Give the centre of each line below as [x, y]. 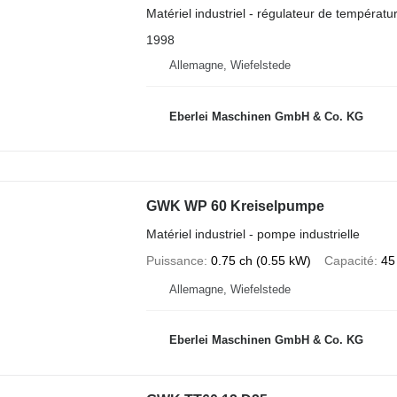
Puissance [175, 260]
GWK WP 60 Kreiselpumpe [235, 206]
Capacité [349, 260]
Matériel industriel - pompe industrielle [253, 234]
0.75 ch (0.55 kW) [261, 260]
